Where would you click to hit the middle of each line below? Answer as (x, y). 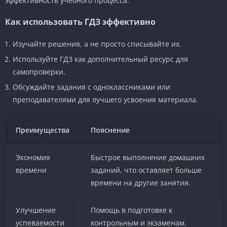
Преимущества (43, 130)
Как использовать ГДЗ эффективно (80, 22)
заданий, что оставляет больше (146, 170)
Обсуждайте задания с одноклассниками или (91, 87)
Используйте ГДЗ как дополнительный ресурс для (100, 59)
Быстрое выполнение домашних (147, 157)
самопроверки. (39, 71)
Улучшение (35, 210)
